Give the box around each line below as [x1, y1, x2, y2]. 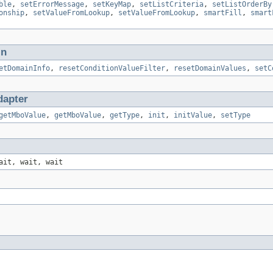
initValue [174, 110, 212, 119]
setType [221, 110, 250, 119]
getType [110, 110, 140, 119]
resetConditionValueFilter [58, 63, 165, 73]
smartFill [204, 8, 242, 17]
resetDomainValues [174, 63, 246, 73]
